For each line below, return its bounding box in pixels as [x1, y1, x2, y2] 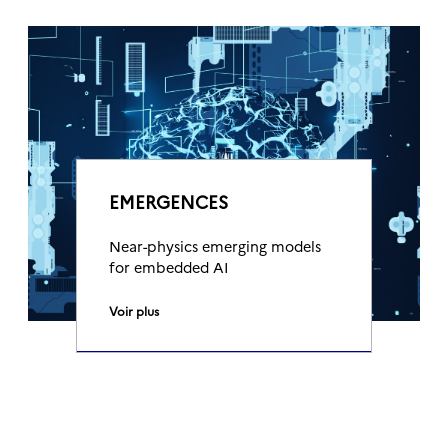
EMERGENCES [109, 189, 228, 214]
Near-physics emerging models [109, 236, 321, 256]
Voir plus [109, 302, 159, 319]
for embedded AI [109, 257, 229, 277]
